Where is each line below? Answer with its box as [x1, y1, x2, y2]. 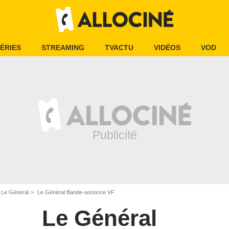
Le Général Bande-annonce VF [36, 189, 114, 195]
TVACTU [105, 43, 133, 52]
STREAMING [41, 43, 84, 52]
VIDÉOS [154, 43, 180, 52]
